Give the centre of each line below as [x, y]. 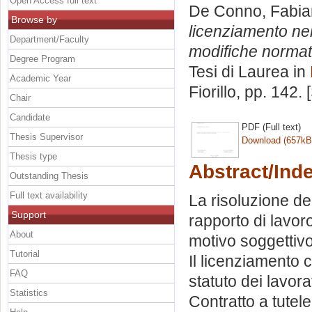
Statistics [29, 292]
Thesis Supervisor [46, 136]
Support [29, 214]
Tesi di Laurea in [249, 72]
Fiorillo [212, 92]
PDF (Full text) [271, 127]
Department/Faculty [49, 39]
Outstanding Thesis [49, 175]
